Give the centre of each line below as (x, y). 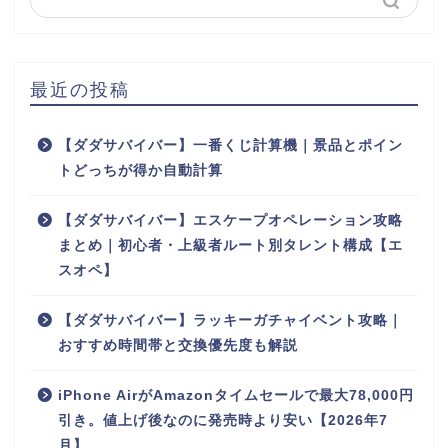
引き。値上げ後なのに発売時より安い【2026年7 (223, 420)
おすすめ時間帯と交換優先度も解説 (178, 345)
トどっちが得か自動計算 (140, 170)
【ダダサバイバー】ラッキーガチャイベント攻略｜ (230, 320)
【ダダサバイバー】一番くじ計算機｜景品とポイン (230, 145)
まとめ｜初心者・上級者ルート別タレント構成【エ (230, 245)
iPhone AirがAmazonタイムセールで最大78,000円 (236, 395)
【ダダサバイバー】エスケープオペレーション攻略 (230, 220)
